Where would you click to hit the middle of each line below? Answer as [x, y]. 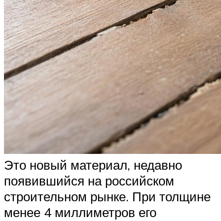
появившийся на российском [89, 181]
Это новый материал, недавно [93, 165]
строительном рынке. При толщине [107, 197]
